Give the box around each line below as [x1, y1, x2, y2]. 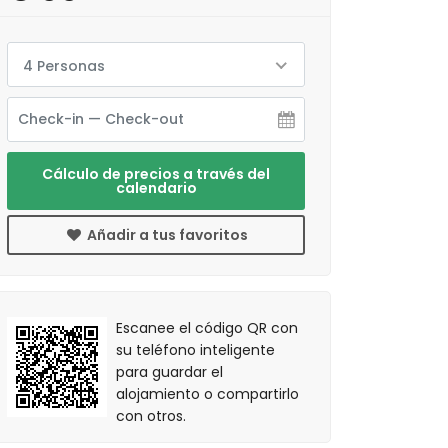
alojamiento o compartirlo [116, 384, 300, 404]
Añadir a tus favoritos [83, 225, 248, 245]
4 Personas [23, 56, 105, 76]
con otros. [116, 406, 187, 426]
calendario [115, 178, 197, 198]
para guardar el [116, 362, 224, 382]
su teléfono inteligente [116, 340, 276, 360]
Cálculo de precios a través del [42, 164, 270, 184]
